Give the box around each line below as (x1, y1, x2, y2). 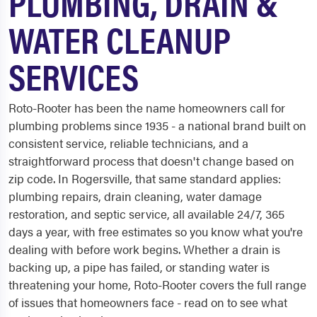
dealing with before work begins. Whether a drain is (8, 241, 280, 258)
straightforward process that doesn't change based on (8, 152, 294, 169)
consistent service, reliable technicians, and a (8, 134, 248, 151)
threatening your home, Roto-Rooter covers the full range (8, 276, 306, 293)
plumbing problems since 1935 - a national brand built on (8, 117, 306, 134)
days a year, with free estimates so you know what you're (8, 223, 303, 240)
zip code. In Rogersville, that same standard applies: (8, 170, 281, 187)
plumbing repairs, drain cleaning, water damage (8, 188, 262, 204)
